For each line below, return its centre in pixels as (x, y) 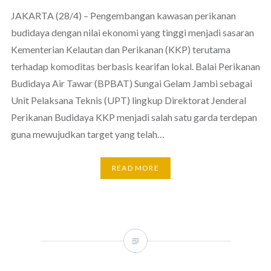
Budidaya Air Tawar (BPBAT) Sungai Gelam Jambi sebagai (131, 83)
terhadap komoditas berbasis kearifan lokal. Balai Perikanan (135, 66)
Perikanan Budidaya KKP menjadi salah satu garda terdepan (134, 117)
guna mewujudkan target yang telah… (87, 134)
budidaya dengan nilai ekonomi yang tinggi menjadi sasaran (132, 32)
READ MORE (135, 168)
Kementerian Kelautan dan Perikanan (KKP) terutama (120, 49)
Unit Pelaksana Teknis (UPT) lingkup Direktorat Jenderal (128, 100)
